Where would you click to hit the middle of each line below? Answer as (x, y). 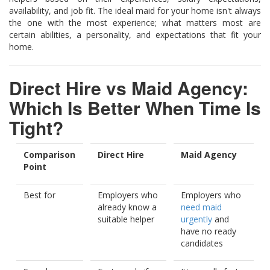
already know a (127, 207)
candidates (202, 243)
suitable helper (126, 219)
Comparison (49, 154)
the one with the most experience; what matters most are (135, 22)
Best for (39, 195)
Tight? (36, 127)
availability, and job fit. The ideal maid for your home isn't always (135, 10)
